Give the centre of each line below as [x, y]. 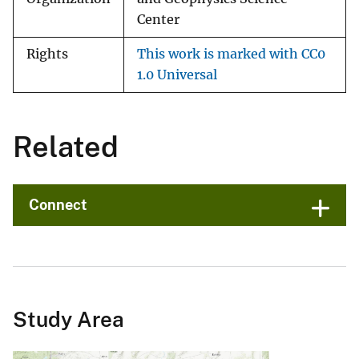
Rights [47, 54]
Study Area [69, 320]
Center [158, 20]
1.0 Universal [177, 75]
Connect [58, 205]
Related [66, 147]
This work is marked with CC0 [231, 54]
